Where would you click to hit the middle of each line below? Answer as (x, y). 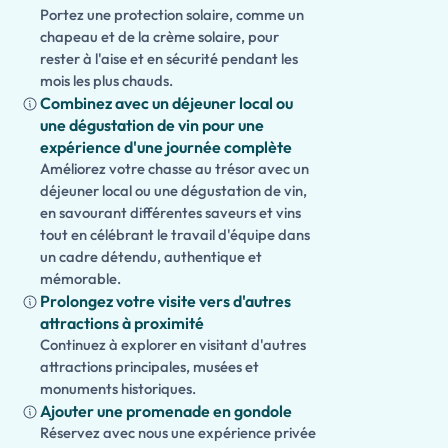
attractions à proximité (122, 323)
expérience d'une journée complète (166, 147)
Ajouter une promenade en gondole (166, 411)
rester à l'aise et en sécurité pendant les (169, 58)
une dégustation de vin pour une (152, 125)
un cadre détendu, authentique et (151, 256)
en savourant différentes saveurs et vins (170, 212)
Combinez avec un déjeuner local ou (166, 103)
